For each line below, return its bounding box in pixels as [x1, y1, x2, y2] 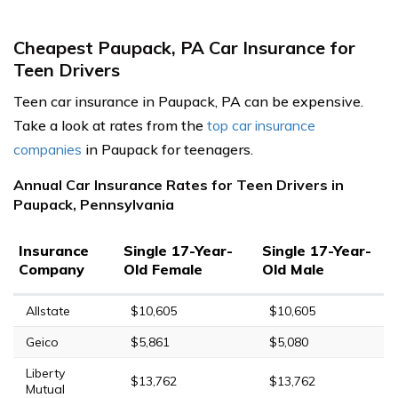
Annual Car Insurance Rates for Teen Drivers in [13, 175, 344, 194]
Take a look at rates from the [13, 115, 207, 134]
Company [19, 259, 84, 278]
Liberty [26, 364, 65, 381]
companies [13, 139, 82, 158]
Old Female [123, 259, 203, 278]
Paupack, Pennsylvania [13, 195, 174, 213]
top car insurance [207, 115, 315, 134]
